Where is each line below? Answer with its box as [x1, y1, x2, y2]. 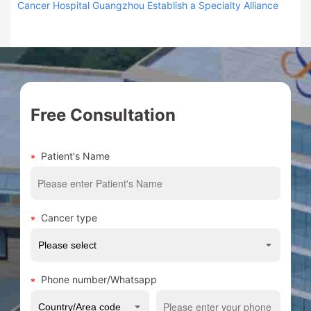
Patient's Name [41, 150, 110, 162]
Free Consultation [31, 105, 176, 126]
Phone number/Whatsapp [41, 274, 157, 286]
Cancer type [41, 212, 97, 224]
